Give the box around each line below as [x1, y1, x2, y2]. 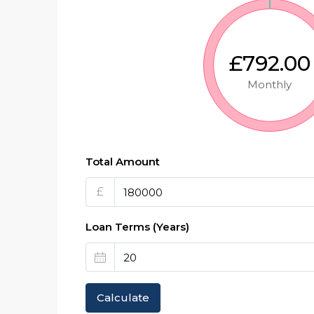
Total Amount [86, 155, 160, 168]
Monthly [247, 78, 292, 91]
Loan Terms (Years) [86, 220, 189, 233]
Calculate [97, 291, 149, 304]
